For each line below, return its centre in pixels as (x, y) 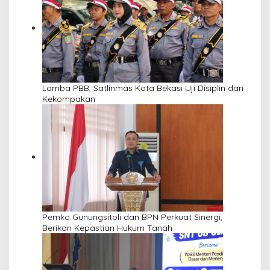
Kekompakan (69, 99)
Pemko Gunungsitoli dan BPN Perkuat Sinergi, (132, 217)
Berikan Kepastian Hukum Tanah (107, 228)
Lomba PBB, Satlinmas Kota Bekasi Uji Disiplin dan (143, 88)
